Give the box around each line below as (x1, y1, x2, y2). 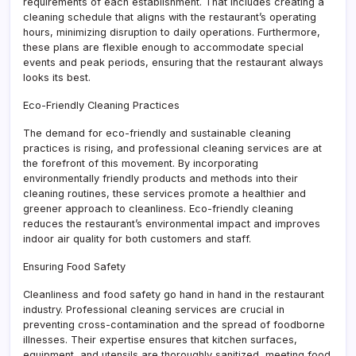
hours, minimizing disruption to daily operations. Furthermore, (23, 25, 320, 38)
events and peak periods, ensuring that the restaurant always (23, 56, 323, 68)
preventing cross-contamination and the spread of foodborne (23, 318, 325, 331)
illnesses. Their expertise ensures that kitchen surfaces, (23, 333, 297, 346)
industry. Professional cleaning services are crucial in (23, 303, 284, 315)
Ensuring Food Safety (23, 260, 126, 273)
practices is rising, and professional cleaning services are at (23, 141, 322, 154)
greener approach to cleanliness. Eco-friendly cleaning (23, 202, 293, 215)
